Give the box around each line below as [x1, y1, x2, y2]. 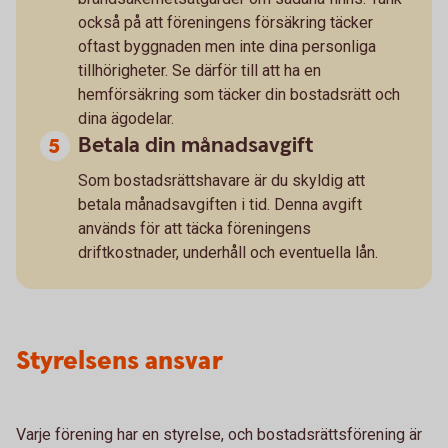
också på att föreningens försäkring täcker [78, 12, 373, 32]
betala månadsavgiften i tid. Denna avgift [78, 194, 362, 214]
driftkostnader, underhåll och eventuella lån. [78, 242, 378, 262]
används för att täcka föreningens [78, 218, 311, 238]
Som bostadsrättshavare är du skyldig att [78, 170, 365, 190]
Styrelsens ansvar [16, 343, 223, 379]
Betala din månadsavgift [78, 130, 314, 160]
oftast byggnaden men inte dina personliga [78, 36, 376, 56]
